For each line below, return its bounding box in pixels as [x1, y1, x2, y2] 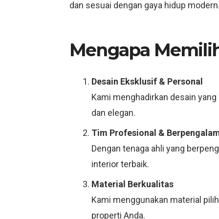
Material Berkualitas [91, 179, 174, 189]
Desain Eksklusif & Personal [91, 76, 203, 87]
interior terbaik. [91, 159, 149, 169]
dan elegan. [91, 108, 135, 118]
